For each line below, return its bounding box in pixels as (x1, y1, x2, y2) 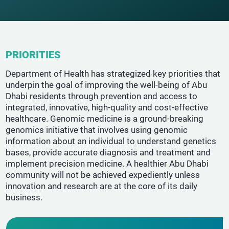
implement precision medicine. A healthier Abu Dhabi (6, 158, 209, 169)
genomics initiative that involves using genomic (6, 125, 188, 135)
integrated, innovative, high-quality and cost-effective (6, 102, 209, 112)
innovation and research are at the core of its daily (6, 181, 198, 191)
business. (6, 192, 43, 202)
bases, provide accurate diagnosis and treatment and (6, 147, 211, 157)
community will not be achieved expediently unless (6, 170, 200, 180)
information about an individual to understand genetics (6, 136, 217, 146)
